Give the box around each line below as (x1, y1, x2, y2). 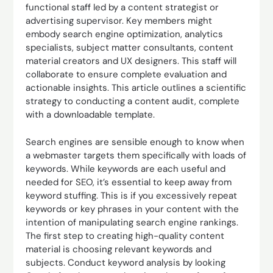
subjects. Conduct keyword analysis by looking (26, 256, 226, 269)
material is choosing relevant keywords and (26, 243, 212, 255)
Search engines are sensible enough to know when (26, 135, 245, 148)
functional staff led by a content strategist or (26, 1, 219, 13)
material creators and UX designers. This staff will (26, 55, 237, 67)
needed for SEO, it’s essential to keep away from (26, 175, 232, 188)
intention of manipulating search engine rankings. (26, 216, 239, 229)
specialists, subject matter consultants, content (26, 41, 234, 54)
